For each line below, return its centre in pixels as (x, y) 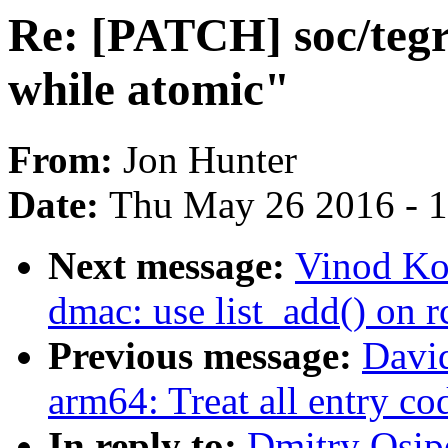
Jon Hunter (210, 160)
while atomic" (149, 89)
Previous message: (205, 356)
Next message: (171, 266)
